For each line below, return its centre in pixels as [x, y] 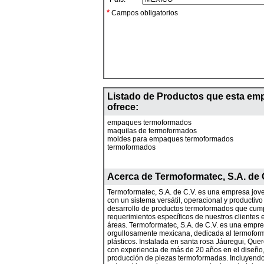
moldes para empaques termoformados [170, 139]
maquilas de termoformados [152, 131]
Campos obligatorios [144, 13]
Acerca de [131, 176]
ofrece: [123, 107]
